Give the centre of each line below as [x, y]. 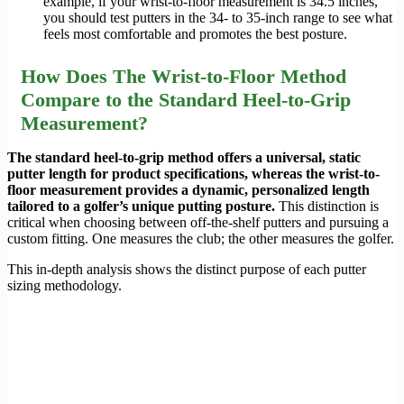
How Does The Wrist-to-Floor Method [184, 76]
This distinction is [327, 206]
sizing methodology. [64, 285]
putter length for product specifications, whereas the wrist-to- [193, 173]
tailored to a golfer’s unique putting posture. [141, 206]
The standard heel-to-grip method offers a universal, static [184, 157]
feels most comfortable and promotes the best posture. [195, 33]
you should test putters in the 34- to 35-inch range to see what [218, 17]
